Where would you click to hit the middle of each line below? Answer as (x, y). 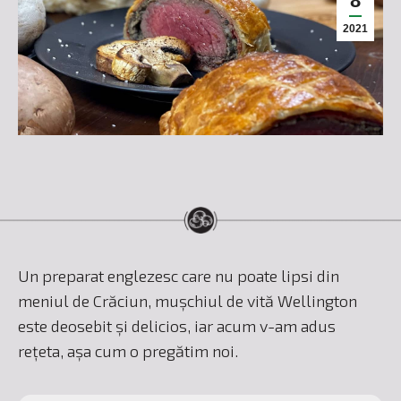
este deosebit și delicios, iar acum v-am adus (177, 326)
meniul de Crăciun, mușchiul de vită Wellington (188, 301)
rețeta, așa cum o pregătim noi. (128, 351)
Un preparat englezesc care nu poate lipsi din (179, 276)
